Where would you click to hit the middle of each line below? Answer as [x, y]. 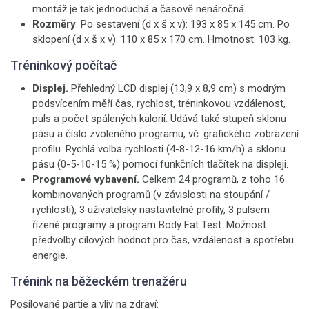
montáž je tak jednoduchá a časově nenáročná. [139, 9]
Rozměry [54, 24]
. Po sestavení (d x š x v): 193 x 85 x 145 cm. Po [183, 24]
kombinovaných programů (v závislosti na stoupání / [151, 195]
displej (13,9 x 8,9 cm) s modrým [212, 88]
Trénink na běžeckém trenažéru [99, 281]
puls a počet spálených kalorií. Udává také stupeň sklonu [159, 119]
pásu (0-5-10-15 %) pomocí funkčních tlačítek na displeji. [160, 164]
